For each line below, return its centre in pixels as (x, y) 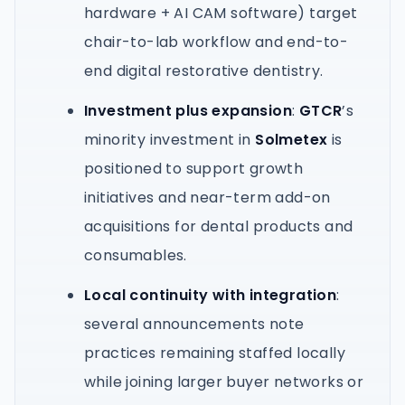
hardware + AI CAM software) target (221, 13)
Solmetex (292, 140)
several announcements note (194, 324)
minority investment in (170, 140)
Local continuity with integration (211, 295)
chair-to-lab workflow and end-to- (217, 42)
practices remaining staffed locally (215, 353)
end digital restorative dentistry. (204, 71)
